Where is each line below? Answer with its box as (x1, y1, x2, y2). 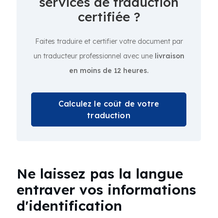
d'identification (17, 197, 122, 214)
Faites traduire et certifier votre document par (35, 37, 183, 46)
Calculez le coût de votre (58, 99, 159, 109)
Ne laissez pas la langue (17, 165, 183, 182)
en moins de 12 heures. (69, 66, 148, 75)
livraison (154, 52, 184, 60)
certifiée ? (77, 9, 140, 25)
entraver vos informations (17, 181, 196, 198)
